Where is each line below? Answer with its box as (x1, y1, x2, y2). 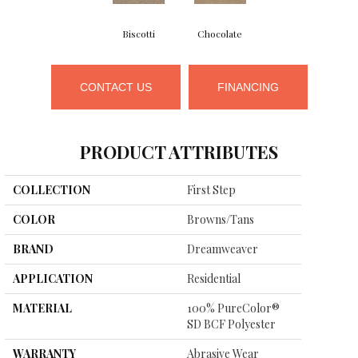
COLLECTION (13, 182, 90, 198)
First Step (187, 182, 236, 198)
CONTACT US (79, 81, 152, 94)
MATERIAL (13, 300, 72, 316)
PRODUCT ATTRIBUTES (80, 140, 278, 165)
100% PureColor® (187, 300, 280, 316)
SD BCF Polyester (187, 316, 276, 332)
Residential (187, 271, 241, 287)
